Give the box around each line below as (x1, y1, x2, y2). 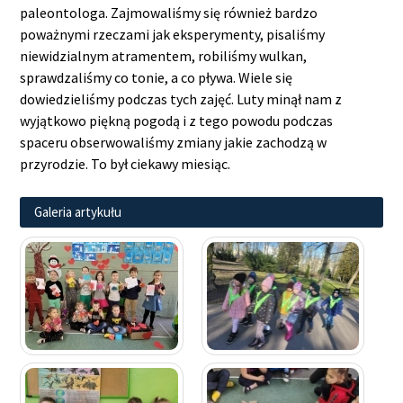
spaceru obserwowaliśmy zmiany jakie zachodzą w (20, 133, 327, 151)
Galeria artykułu (34, 203, 122, 220)
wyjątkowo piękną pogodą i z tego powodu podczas (20, 112, 334, 130)
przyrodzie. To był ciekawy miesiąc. (20, 155, 231, 173)
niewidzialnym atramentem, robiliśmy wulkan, (20, 47, 308, 65)
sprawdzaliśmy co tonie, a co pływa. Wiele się (20, 68, 293, 86)
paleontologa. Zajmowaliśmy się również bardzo (20, 4, 318, 22)
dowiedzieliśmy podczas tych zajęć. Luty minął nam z (20, 90, 343, 108)
